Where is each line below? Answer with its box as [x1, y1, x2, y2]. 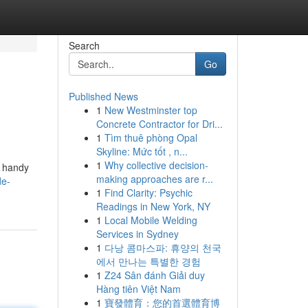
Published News [68, 89, 138, 103]
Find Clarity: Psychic [104, 186, 192, 199]
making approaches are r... [96, 172, 213, 186]
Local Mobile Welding [104, 213, 197, 227]
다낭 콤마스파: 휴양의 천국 [104, 241, 221, 254]
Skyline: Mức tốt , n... [96, 144, 188, 158]
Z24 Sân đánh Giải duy [104, 268, 205, 282]
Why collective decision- [104, 158, 208, 172]
